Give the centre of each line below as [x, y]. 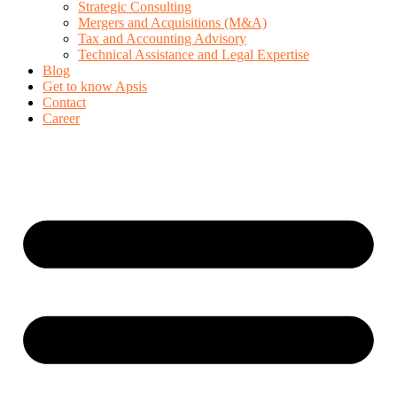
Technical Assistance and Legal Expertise [194, 55]
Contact [64, 103]
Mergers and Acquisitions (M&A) [172, 23]
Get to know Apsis [95, 87]
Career [61, 119]
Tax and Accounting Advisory [162, 39]
